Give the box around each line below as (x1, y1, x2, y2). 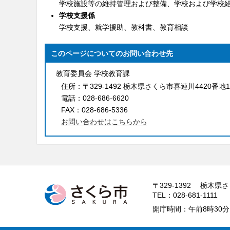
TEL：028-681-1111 (152, 190, 218, 199)
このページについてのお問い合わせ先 (51, 49, 173, 57)
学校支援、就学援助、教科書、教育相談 (59, 23, 188, 31)
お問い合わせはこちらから (61, 117, 147, 126)
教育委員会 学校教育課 (56, 69, 130, 78)
